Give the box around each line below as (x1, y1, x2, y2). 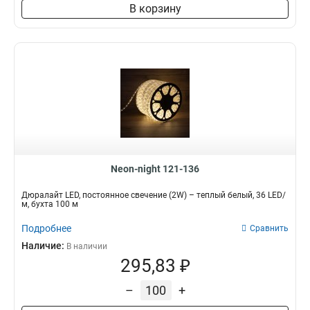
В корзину (129, 2, 181, 15)
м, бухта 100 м (21, 199, 78, 209)
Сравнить (250, 224, 289, 233)
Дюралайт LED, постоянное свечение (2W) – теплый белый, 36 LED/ (21, 190, 286, 200)
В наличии (66, 241, 107, 251)
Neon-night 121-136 (111, 163, 199, 174)
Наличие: (21, 240, 66, 251)
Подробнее (21, 223, 71, 234)
